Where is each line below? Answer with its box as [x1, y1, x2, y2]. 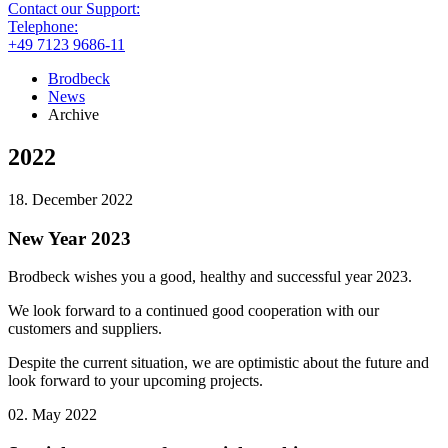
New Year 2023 [8, 227, 131, 249]
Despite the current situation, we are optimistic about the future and [8, 354, 429, 372]
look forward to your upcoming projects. [8, 372, 263, 390]
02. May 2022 [8, 406, 97, 424]
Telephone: [8, 18, 78, 35]
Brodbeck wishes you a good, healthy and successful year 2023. [8, 268, 412, 286]
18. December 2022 [8, 190, 133, 208]
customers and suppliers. [8, 320, 162, 338]
